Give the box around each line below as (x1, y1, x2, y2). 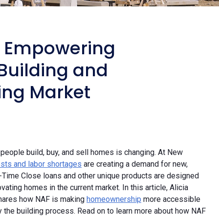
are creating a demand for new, (82, 159, 188, 169)
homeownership (87, 194, 141, 204)
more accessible (141, 194, 200, 204)
